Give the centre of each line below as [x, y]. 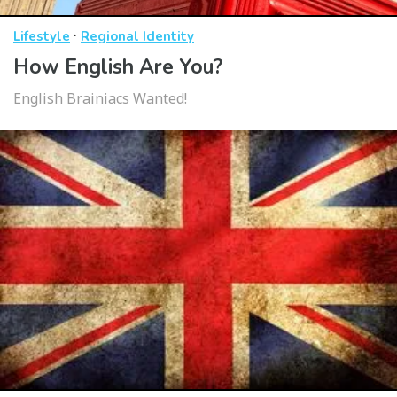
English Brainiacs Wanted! [100, 99]
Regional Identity [137, 37]
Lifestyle [42, 37]
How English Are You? [118, 67]
